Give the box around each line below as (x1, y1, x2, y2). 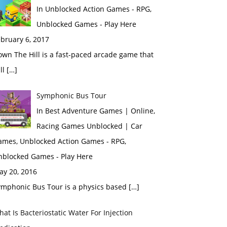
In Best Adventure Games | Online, (36, 106, 155, 116)
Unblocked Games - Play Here (36, 19, 136, 29)
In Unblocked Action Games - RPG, (36, 4, 152, 14)
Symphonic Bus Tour (36, 91, 106, 100)
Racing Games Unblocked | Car (36, 121, 142, 131)
